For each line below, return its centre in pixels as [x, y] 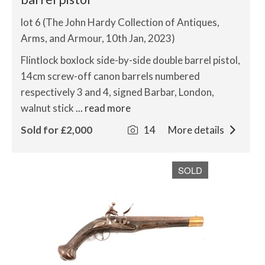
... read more [103, 108]
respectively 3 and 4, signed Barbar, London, [117, 92]
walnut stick [48, 108]
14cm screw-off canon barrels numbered [110, 76]
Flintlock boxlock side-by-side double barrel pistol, [130, 60]
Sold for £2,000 [56, 130]
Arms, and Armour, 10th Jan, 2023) [98, 38]
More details [197, 130]
